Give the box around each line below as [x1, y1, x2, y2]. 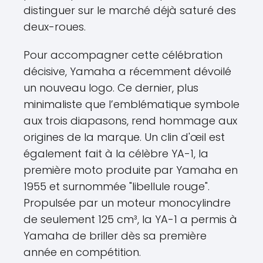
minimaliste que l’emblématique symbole [23, 97, 240, 112]
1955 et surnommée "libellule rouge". [23, 179, 210, 194]
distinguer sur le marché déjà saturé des [23, 3, 236, 18]
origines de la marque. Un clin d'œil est [23, 130, 225, 145]
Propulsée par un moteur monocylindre [23, 195, 231, 211]
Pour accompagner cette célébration [23, 48, 222, 63]
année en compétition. [23, 245, 141, 260]
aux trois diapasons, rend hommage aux [23, 113, 237, 129]
